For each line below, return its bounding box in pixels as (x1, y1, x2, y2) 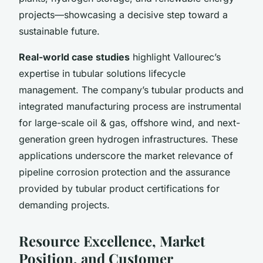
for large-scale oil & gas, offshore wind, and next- (19, 116, 240, 129)
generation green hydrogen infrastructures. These (19, 133, 238, 145)
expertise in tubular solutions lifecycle (19, 67, 186, 79)
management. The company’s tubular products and (19, 83, 244, 96)
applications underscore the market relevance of (19, 149, 233, 161)
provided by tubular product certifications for (19, 182, 220, 194)
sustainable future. (19, 25, 100, 37)
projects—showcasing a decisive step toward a (19, 8, 228, 21)
